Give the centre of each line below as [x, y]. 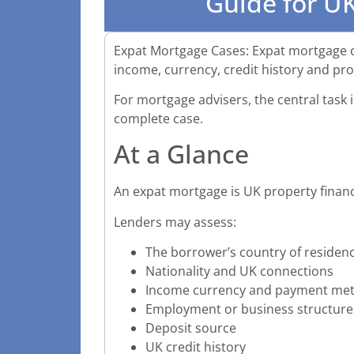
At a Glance [181, 154]
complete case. [158, 119]
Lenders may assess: [175, 222]
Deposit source [191, 328]
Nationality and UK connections [239, 271]
